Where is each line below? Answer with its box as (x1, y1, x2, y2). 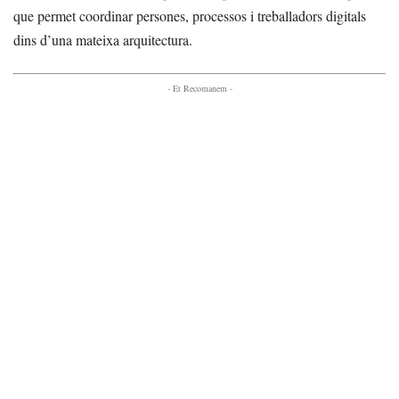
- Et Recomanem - (167, 82, 232, 95)
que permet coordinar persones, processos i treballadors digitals (13, 6, 366, 26)
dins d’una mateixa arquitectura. (13, 30, 192, 50)
